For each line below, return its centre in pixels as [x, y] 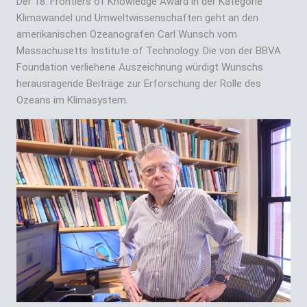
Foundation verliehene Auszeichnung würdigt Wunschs [140, 67]
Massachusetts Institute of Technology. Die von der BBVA [149, 51]
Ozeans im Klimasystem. [72, 100]
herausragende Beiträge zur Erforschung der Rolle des [139, 84]
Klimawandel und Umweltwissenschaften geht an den [137, 18]
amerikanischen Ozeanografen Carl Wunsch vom [127, 34]
